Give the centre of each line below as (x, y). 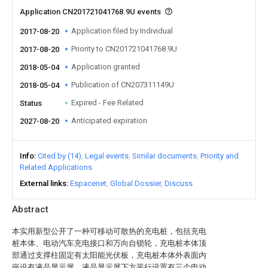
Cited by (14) (60, 156)
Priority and (220, 156)
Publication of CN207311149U (123, 85)
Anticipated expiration (109, 121)
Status (31, 103)
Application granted (106, 67)
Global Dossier (135, 183)
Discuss (179, 183)
